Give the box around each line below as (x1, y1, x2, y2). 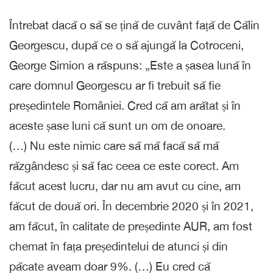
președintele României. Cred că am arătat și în (9, 98, 241, 112)
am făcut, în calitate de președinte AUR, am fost (9, 219, 252, 233)
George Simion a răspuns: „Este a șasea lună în (9, 58, 251, 72)
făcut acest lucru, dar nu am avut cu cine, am (9, 179, 241, 193)
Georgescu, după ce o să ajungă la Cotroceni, (9, 38, 244, 52)
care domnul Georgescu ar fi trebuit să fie (9, 78, 221, 92)
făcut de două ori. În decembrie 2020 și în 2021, (9, 199, 253, 213)
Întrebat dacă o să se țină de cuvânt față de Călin (9, 18, 260, 32)
